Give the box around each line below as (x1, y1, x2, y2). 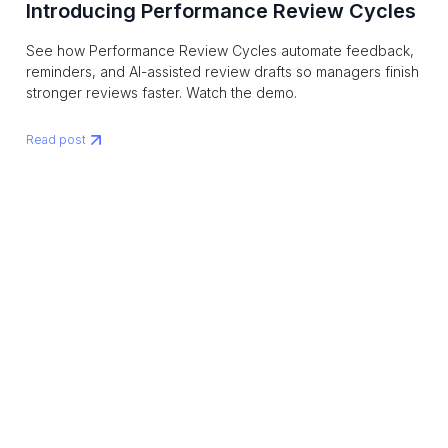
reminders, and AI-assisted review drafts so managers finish (26, 63, 419, 81)
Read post (26, 132, 86, 148)
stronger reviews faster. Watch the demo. (26, 84, 297, 102)
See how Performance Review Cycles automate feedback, (26, 42, 414, 60)
